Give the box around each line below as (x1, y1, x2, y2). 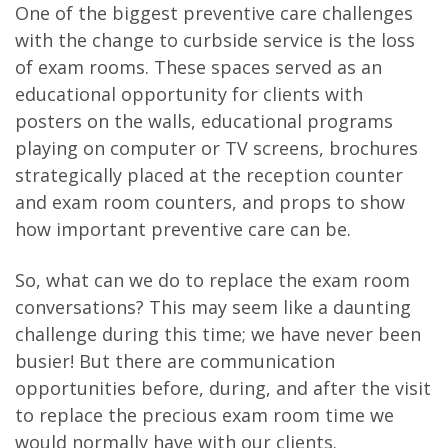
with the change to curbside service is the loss (15, 28, 415, 53)
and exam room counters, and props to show (15, 190, 405, 215)
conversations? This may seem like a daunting (15, 295, 411, 320)
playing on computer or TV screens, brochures (15, 136, 418, 161)
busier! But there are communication (15, 349, 335, 374)
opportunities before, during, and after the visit (15, 376, 431, 401)
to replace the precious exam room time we (15, 403, 394, 428)
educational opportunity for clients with (15, 82, 363, 107)
